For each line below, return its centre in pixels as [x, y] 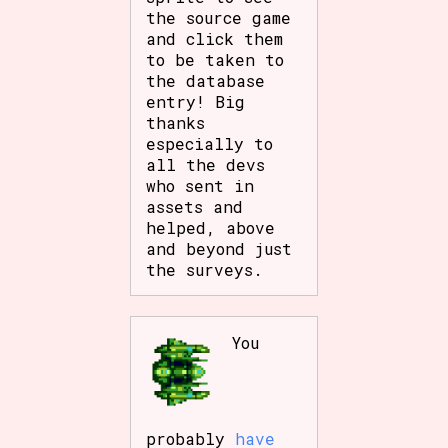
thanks [176, 122]
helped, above [211, 227]
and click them [215, 38]
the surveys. [205, 269]
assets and [195, 206]
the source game [219, 17]
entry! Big [196, 101]
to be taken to [215, 59]
